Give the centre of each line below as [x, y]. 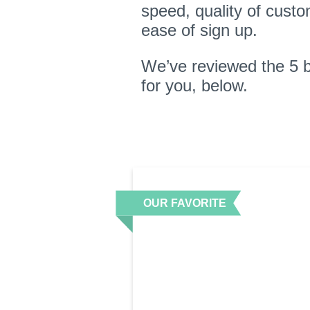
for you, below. [194, 85]
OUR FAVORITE [185, 203]
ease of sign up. [199, 30]
